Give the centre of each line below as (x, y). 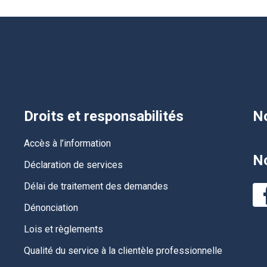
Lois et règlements (63, 229)
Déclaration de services (73, 164)
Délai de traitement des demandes (96, 186)
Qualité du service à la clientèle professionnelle (123, 250)
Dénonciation (51, 207)
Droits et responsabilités (103, 116)
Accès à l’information (67, 143)
